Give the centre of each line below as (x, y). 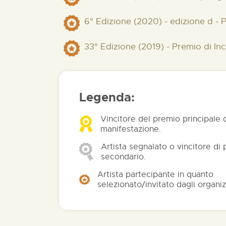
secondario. (123, 157)
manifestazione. (130, 129)
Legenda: (107, 97)
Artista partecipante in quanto (155, 175)
